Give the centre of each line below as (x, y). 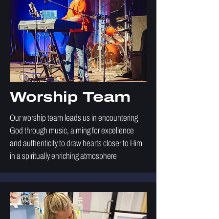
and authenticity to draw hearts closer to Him (76, 143)
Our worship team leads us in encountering (74, 118)
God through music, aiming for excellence (72, 131)
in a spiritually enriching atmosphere (63, 156)
